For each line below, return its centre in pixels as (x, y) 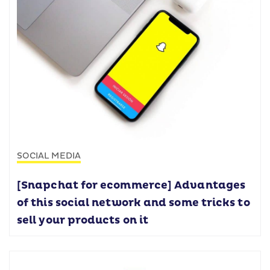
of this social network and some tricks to (133, 203)
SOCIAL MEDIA (49, 156)
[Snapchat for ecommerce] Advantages (131, 186)
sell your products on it (83, 221)
